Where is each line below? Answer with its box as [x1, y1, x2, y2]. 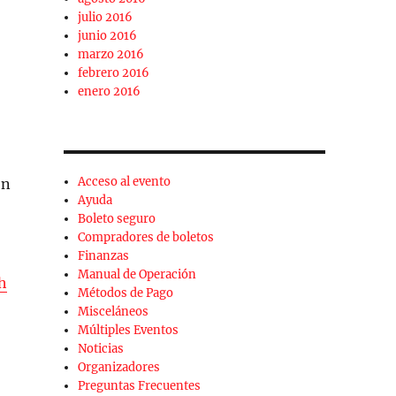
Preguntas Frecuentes [78, 378, 202, 394]
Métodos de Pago [78, 286, 174, 301]
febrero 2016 [78, 65, 150, 81]
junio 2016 [78, 28, 138, 44]
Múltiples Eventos [78, 323, 179, 339]
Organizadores [78, 360, 161, 376]
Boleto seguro [78, 211, 156, 227]
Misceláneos [78, 304, 149, 320]
